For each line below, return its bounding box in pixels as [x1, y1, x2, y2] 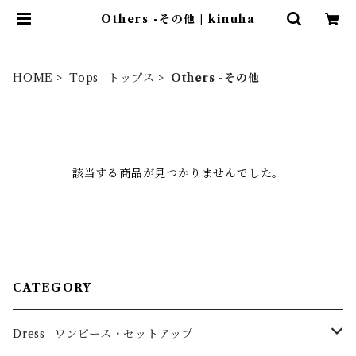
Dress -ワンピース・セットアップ [13, 327, 194, 341]
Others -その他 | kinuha [101, 12, 255, 26]
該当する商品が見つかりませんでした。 [72, 166, 284, 180]
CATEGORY [13, 281, 91, 295]
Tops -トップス [69, 71, 156, 85]
